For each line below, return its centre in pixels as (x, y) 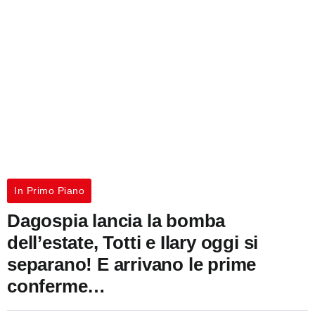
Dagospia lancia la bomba (116, 221)
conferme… (57, 286)
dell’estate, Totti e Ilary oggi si (133, 243)
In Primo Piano (49, 191)
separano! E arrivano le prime (132, 264)
